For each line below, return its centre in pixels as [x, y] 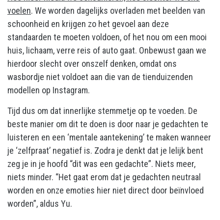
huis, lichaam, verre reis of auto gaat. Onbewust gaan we [107, 50]
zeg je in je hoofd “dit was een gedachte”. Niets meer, [101, 164]
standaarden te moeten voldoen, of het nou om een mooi [107, 37]
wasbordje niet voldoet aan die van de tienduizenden [100, 77]
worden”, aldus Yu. [40, 203]
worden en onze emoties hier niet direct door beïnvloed [106, 190]
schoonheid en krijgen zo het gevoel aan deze [88, 24]
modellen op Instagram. [49, 90]
